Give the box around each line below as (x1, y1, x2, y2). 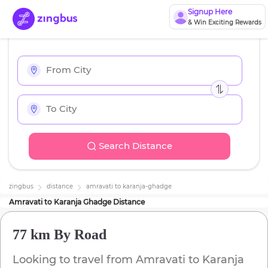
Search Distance (98, 140, 172, 152)
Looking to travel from (13, 253, 136, 267)
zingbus (9, 182, 33, 191)
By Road (50, 227, 106, 243)
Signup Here (187, 7, 232, 16)
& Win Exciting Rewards (187, 19, 261, 26)
